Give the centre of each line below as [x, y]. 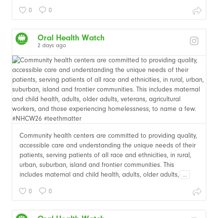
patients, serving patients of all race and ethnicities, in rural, [105, 155]
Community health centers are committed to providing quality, [108, 135]
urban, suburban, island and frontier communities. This [97, 164]
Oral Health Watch [71, 37]
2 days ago [52, 45]
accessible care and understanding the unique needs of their [108, 145]
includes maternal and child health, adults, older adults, [99, 174]
